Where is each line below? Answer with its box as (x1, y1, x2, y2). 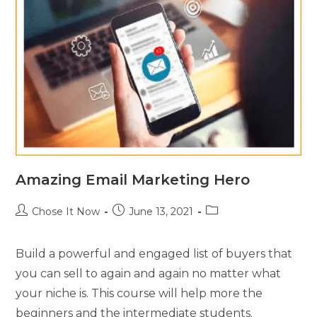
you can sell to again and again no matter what (16, 267, 282, 281)
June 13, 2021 (129, 205, 194, 219)
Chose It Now (32, 205, 100, 219)
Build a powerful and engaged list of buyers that (16, 247, 293, 261)
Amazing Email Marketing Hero (16, 171, 250, 189)
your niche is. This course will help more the (16, 287, 263, 301)
